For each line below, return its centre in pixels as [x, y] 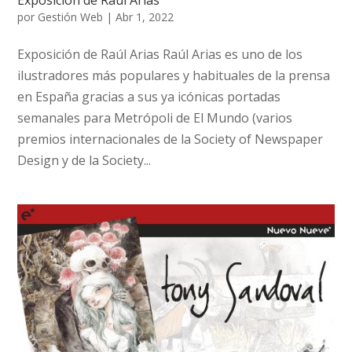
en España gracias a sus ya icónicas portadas [149, 96]
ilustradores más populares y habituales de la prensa [174, 75]
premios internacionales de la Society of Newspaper [170, 139]
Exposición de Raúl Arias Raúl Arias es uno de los [160, 54]
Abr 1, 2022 [145, 16]
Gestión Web [71, 16]
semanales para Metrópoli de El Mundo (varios [155, 117]
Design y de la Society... [84, 160]
